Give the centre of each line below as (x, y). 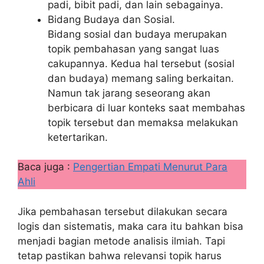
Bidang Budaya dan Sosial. (111, 19)
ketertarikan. (78, 137)
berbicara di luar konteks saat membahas (146, 108)
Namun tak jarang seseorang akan (129, 93)
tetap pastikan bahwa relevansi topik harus (120, 255)
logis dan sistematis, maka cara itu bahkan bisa (131, 226)
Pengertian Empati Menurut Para (150, 167)
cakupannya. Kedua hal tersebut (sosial (141, 63)
